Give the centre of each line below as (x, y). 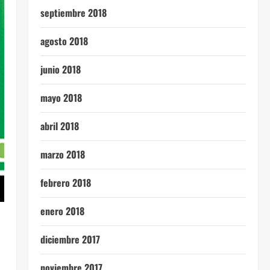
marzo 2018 (62, 154)
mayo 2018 (61, 98)
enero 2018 (62, 211)
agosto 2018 (64, 41)
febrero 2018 (65, 183)
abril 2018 (59, 126)
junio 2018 (60, 69)
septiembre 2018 (73, 13)
